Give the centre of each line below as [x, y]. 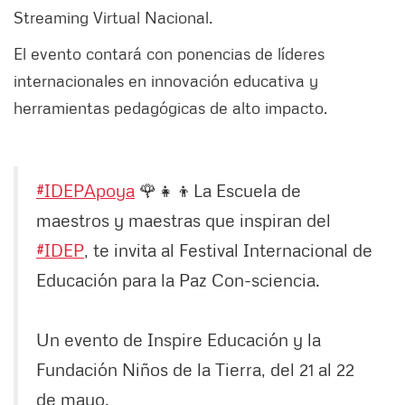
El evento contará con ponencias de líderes [169, 53]
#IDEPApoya [85, 189]
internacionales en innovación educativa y [166, 80]
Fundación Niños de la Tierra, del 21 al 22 [195, 368]
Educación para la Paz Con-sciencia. [178, 279]
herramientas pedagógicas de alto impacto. [173, 107]
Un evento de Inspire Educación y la [179, 339]
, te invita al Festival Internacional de [228, 249]
